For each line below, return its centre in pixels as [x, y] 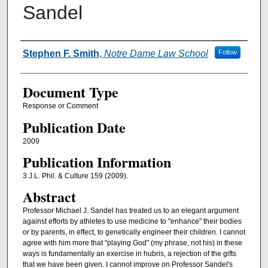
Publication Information [97, 162]
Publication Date [74, 127]
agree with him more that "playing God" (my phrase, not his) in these [132, 243]
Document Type [70, 92]
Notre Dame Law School [156, 54]
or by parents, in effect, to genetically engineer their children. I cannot [134, 232]
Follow [227, 52]
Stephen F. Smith [61, 54]
